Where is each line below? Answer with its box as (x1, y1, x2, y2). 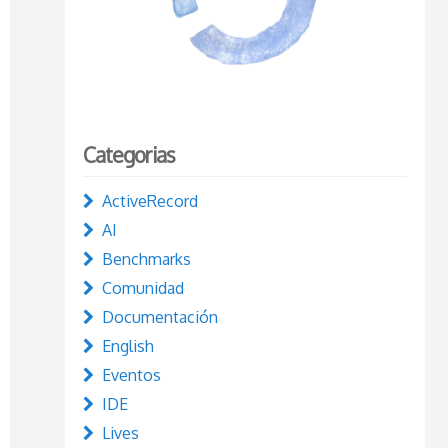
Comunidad (101, 277, 184, 298)
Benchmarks (101, 248, 191, 269)
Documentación (101, 306, 218, 327)
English (101, 335, 154, 356)
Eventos (101, 364, 161, 385)
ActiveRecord (101, 190, 198, 211)
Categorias (82, 141, 175, 168)
